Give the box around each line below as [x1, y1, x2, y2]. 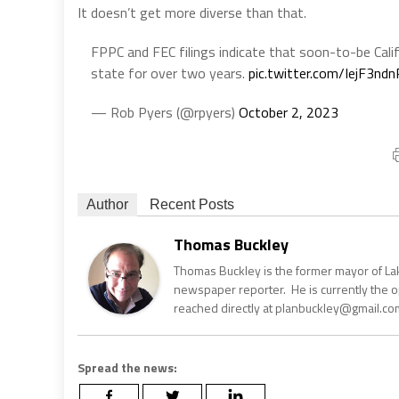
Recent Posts [150, 196, 234, 212]
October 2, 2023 [239, 101, 338, 123]
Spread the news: [77, 357, 177, 377]
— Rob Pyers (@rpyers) [91, 101, 239, 123]
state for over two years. [91, 61, 248, 84]
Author [86, 196, 128, 212]
